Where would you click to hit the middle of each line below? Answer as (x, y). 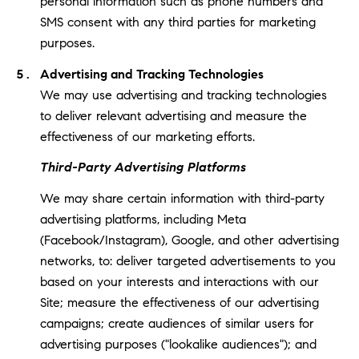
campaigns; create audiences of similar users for (177, 323)
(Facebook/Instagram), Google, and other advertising (189, 240)
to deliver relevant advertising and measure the (173, 115)
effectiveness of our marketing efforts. (147, 136)
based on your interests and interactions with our (179, 281)
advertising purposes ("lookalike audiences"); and (178, 344)
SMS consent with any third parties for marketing (177, 22)
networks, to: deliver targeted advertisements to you (188, 260)
